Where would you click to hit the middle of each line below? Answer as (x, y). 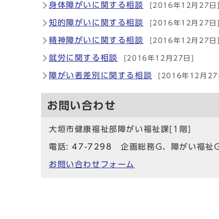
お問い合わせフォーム (92, 164)
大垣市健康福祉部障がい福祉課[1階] (120, 129)
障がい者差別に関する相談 (101, 75)
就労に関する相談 (83, 57)
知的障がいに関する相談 (96, 22)
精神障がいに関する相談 (96, 40)
